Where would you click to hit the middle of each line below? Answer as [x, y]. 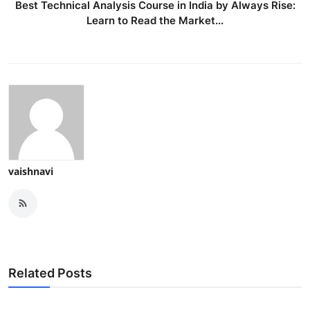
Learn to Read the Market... [155, 20]
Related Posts [50, 273]
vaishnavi [31, 171]
